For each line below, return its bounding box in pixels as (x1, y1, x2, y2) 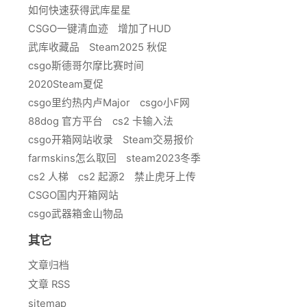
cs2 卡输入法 (112, 115, 173, 128)
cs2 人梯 (28, 171, 69, 184)
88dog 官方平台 (28, 115, 103, 128)
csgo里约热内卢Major (28, 97, 130, 110)
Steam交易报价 (123, 134, 194, 147)
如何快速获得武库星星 (28, 4, 131, 17)
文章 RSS (28, 278, 70, 291)
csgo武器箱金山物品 (28, 208, 123, 221)
